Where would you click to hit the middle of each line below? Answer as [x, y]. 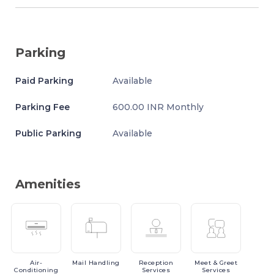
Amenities [48, 184]
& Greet [225, 263]
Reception [156, 263]
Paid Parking [44, 81]
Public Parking [48, 133]
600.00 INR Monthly [158, 107]
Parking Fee [43, 107]
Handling [104, 263]
